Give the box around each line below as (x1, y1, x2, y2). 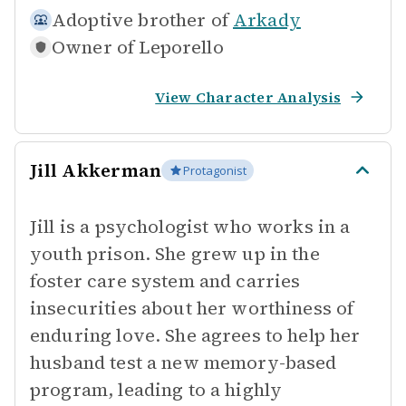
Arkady (233, 7, 301, 33)
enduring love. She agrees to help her (30, 323, 361, 348)
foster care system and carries (30, 268, 301, 294)
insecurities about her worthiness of (30, 295, 354, 321)
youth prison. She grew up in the (30, 241, 320, 266)
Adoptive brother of (52, 7, 228, 33)
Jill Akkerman (30, 158, 162, 183)
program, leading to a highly (30, 377, 283, 402)
